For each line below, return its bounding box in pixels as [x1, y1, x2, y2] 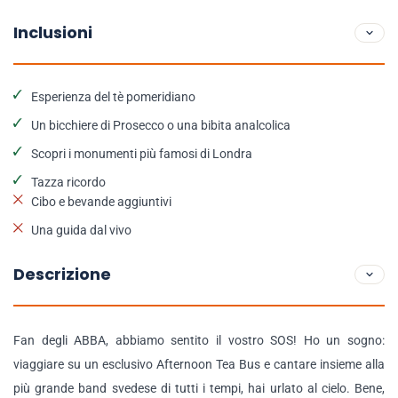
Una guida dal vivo [31, 223, 131, 237]
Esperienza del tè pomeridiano [31, 90, 195, 104]
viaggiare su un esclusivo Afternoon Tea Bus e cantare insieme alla [13, 357, 385, 371]
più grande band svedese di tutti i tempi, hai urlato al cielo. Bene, [13, 381, 385, 395]
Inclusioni [13, 21, 92, 44]
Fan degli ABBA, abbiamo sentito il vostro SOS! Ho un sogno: [13, 333, 385, 347]
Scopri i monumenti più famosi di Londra [31, 147, 252, 161]
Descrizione [13, 263, 111, 285]
